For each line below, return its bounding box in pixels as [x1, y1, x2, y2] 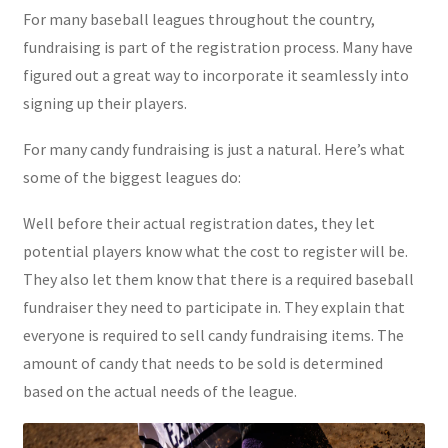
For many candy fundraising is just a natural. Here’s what [22, 138, 405, 159]
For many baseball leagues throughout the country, [22, 8, 375, 29]
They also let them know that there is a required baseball [22, 268, 414, 289]
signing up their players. [22, 92, 187, 113]
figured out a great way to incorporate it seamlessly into [22, 64, 409, 85]
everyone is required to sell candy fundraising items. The [22, 324, 404, 345]
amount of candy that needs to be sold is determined [22, 352, 383, 373]
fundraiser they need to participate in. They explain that [22, 296, 405, 317]
